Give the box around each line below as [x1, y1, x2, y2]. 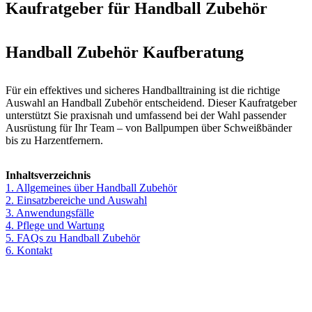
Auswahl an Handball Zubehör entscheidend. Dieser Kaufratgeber [6, 96, 297, 109]
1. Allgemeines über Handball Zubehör [6, 181, 177, 194]
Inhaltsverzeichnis [6, 169, 91, 181]
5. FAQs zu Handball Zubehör [6, 231, 140, 244]
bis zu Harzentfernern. [6, 134, 103, 146]
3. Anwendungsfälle [6, 206, 94, 219]
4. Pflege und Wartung [6, 219, 104, 231]
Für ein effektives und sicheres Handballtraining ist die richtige [6, 84, 280, 96]
